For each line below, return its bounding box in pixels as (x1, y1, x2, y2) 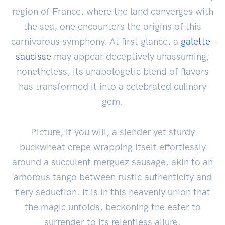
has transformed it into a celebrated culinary (19, 80, 206, 92)
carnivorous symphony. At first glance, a (11, 35, 181, 47)
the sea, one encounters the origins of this (24, 20, 201, 32)
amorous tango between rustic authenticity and (13, 171, 212, 183)
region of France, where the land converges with (12, 5, 213, 17)
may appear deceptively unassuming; (51, 50, 209, 62)
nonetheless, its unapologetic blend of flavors (16, 65, 209, 77)
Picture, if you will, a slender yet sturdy (30, 126, 195, 138)
